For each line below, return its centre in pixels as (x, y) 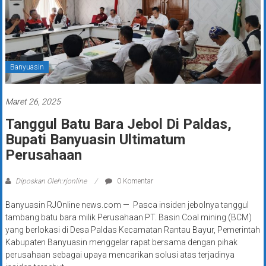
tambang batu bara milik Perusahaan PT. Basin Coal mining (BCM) (128, 218)
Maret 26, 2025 (33, 102)
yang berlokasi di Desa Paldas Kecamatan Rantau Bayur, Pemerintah (132, 230)
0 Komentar (134, 181)
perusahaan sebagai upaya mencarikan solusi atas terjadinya (120, 255)
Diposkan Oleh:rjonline (51, 181)
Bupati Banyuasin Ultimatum (95, 140)
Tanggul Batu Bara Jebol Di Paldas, (118, 124)
